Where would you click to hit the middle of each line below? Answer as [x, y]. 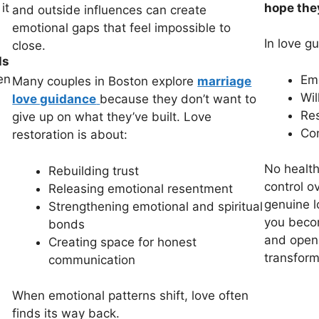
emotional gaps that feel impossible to [122, 27]
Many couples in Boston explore [105, 82]
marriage [225, 82]
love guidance [54, 99]
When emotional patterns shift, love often [131, 296]
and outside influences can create [110, 10]
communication [92, 260]
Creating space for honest [123, 242]
